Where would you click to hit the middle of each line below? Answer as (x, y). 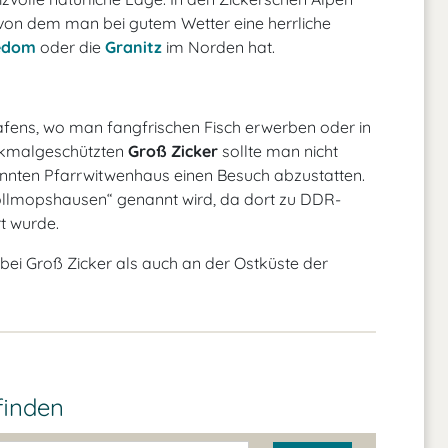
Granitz (133, 47)
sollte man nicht (278, 151)
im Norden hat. (218, 47)
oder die (70, 47)
